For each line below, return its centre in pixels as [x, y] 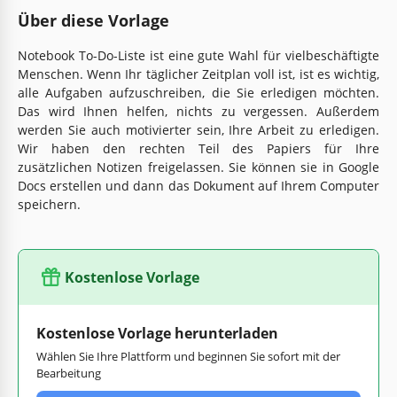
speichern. [49, 204]
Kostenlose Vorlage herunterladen [157, 333]
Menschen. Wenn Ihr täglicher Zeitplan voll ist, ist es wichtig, [198, 74]
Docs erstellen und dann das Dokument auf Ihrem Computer [198, 185]
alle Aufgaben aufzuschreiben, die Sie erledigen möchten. [198, 92]
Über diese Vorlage [93, 20]
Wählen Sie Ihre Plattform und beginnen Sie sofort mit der [188, 356]
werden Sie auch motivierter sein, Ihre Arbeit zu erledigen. [198, 129]
